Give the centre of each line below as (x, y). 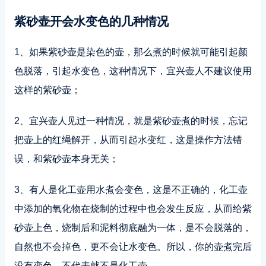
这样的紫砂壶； (47, 90)
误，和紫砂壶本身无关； (66, 159)
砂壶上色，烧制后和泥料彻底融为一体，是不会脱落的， (133, 228)
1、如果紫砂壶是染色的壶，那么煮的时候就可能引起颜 (131, 52)
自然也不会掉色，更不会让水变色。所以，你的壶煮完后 (133, 247)
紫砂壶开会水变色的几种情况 (91, 21)
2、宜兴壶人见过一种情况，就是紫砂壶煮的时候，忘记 (131, 121)
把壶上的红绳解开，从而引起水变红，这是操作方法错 (128, 140)
